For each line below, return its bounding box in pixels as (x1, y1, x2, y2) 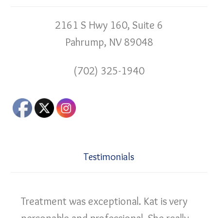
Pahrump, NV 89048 (65, 36, 153, 49)
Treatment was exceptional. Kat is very (21, 195, 188, 208)
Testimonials (84, 150, 134, 163)
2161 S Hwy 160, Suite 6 (55, 18, 163, 32)
